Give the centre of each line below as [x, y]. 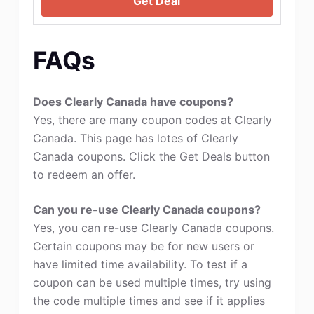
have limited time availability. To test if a [140, 264]
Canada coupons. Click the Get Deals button [151, 156]
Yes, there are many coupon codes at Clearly [152, 120]
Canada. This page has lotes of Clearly [135, 138]
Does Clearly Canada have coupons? [133, 102]
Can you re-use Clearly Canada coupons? [146, 210]
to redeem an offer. [84, 175]
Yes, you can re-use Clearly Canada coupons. [153, 228]
